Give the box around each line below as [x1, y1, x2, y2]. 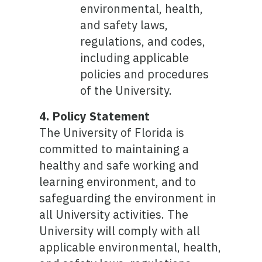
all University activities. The [39, 206, 189, 222]
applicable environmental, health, [39, 239, 222, 255]
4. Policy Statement [39, 108, 150, 124]
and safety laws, [80, 17, 168, 33]
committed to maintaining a [39, 141, 189, 157]
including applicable [80, 50, 189, 65]
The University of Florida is [39, 125, 185, 140]
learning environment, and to [39, 174, 196, 189]
